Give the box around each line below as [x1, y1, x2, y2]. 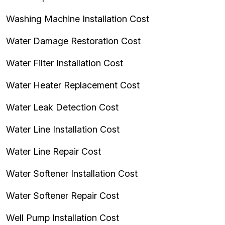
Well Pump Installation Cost [6, 212, 119, 223]
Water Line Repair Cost [6, 146, 101, 157]
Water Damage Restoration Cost [6, 36, 141, 46]
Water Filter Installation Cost [6, 58, 123, 68]
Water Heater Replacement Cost [6, 80, 140, 90]
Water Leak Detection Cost [6, 102, 119, 113]
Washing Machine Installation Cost [6, 14, 149, 24]
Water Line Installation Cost [6, 124, 120, 135]
